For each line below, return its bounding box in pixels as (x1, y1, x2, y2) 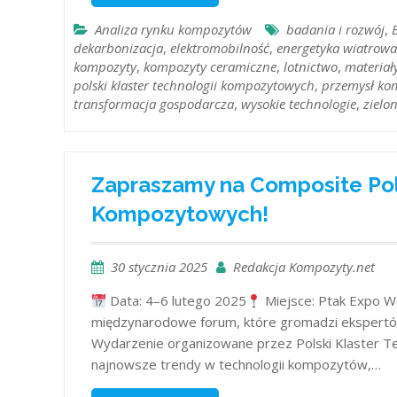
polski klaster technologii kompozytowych (74, 75, 315, 94)
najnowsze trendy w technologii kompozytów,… (91, 355, 381, 374)
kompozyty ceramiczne (144, 57, 276, 75)
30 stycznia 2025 (111, 258, 207, 276)
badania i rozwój (286, 19, 385, 38)
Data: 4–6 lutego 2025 (106, 292, 247, 310)
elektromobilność (170, 38, 269, 57)
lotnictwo (284, 57, 338, 75)
